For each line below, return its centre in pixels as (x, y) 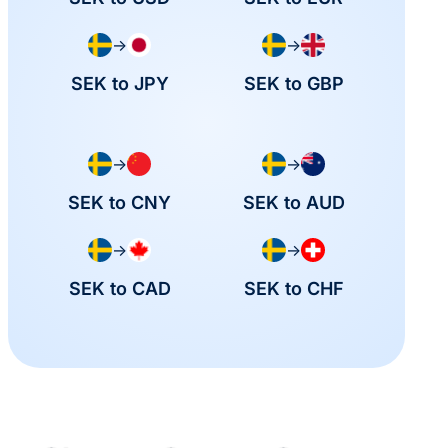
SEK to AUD (293, 202)
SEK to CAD (119, 288)
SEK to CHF (293, 288)
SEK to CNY (120, 202)
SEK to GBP (293, 83)
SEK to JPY (119, 83)
